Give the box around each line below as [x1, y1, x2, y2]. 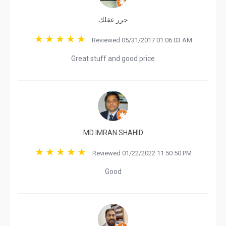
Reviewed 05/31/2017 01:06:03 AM [87, 36, 192, 44]
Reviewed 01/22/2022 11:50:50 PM [87, 149, 192, 157]
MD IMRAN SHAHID [83, 129, 143, 137]
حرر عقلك [98, 16, 128, 24]
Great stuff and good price [71, 54, 155, 63]
